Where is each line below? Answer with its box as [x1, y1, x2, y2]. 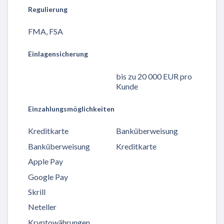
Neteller [28, 202, 56, 212]
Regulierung [28, 4, 67, 13]
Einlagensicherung [28, 49, 88, 58]
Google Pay [28, 171, 68, 181]
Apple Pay [28, 156, 63, 166]
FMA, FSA [28, 26, 63, 36]
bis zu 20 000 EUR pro [116, 71, 192, 81]
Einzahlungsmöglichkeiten [28, 104, 114, 113]
